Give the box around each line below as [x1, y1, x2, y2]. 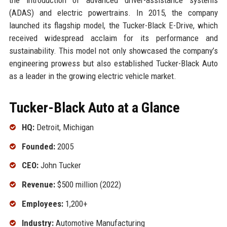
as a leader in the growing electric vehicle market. [9, 70, 176, 81]
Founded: [21, 141, 55, 152]
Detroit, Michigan [34, 122, 94, 132]
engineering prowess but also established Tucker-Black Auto [9, 58, 218, 68]
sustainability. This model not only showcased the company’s [9, 45, 218, 56]
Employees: [21, 198, 63, 209]
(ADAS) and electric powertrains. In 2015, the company [9, 7, 218, 18]
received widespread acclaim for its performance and [9, 32, 218, 43]
